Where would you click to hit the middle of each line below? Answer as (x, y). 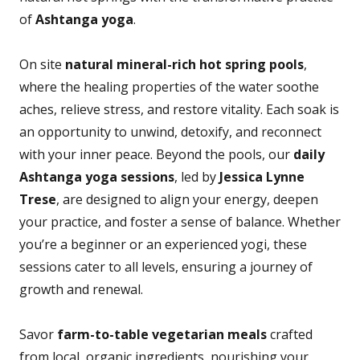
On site (42, 64)
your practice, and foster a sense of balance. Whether (180, 222)
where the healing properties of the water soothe (169, 87)
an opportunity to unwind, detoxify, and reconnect (170, 132)
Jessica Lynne (262, 177)
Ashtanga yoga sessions (97, 177)
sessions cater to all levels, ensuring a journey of (166, 267)
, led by (197, 177)
